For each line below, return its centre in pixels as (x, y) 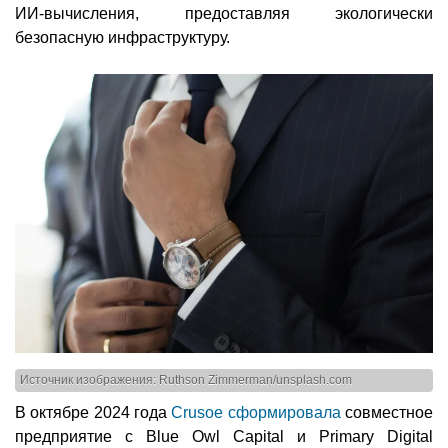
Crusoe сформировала (256, 412)
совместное (387, 412)
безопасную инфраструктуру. (122, 38)
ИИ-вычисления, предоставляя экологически (224, 14)
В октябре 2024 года (93, 412)
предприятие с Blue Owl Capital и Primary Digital (224, 436)
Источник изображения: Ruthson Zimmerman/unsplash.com (186, 380)
